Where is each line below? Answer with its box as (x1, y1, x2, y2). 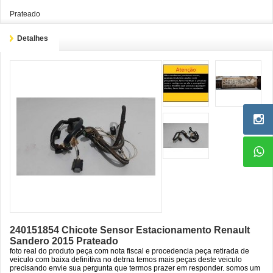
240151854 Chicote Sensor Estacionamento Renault (10, 225, 250, 235)
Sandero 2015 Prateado (10, 236, 118, 246)
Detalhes (17, 34, 48, 43)
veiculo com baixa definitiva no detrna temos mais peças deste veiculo (10, 255, 242, 264)
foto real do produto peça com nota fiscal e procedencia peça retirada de (10, 247, 249, 255)
